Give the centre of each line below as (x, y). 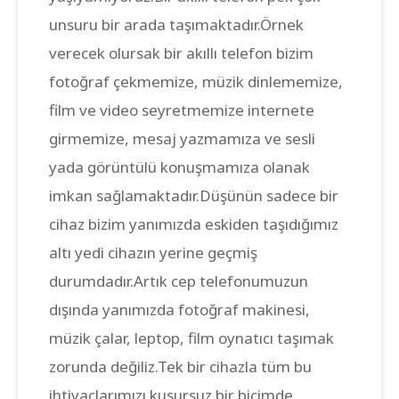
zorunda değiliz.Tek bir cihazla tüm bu (180, 366)
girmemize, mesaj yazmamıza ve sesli (182, 138)
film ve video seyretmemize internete (182, 110)
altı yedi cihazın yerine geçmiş (153, 252)
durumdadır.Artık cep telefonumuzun (179, 281)
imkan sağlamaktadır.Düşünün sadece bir (194, 195)
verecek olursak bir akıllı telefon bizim (181, 53)
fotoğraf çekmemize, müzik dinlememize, (196, 81)
